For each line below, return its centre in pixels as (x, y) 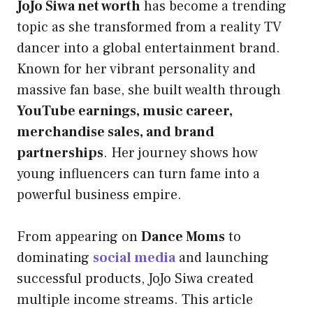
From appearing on (79, 236)
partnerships (60, 153)
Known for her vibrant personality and (136, 69)
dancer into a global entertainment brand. (148, 48)
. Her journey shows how (181, 153)
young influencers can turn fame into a (138, 174)
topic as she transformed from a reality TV (149, 27)
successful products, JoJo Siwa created (135, 278)
